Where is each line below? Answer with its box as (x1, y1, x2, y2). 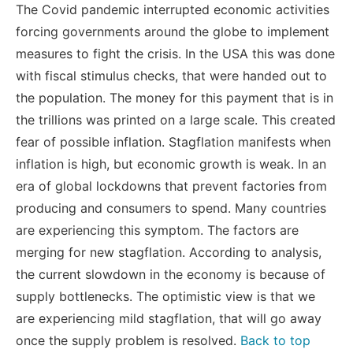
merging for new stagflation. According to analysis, (16, 243, 321, 260)
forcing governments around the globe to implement (16, 23, 329, 39)
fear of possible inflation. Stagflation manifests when (16, 133, 331, 150)
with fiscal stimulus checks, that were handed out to (16, 67, 327, 84)
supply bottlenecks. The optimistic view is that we (16, 288, 315, 304)
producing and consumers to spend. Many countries (16, 199, 326, 216)
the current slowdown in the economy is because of (16, 266, 325, 282)
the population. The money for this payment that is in (16, 89, 333, 106)
